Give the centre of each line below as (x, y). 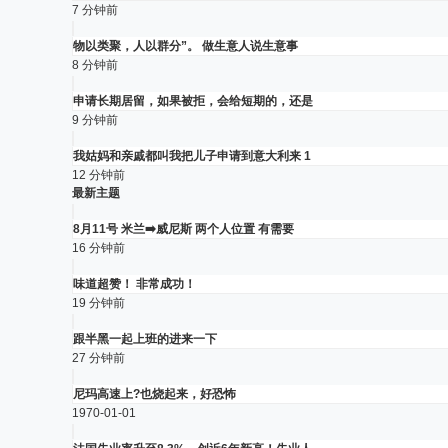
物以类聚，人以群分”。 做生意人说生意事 (185, 46)
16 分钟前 (98, 248)
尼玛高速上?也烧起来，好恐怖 (154, 394)
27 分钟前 (98, 358)
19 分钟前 (98, 303)
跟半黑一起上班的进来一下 (145, 339)
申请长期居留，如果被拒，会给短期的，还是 (193, 101)
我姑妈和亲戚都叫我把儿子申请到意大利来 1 (192, 156)
